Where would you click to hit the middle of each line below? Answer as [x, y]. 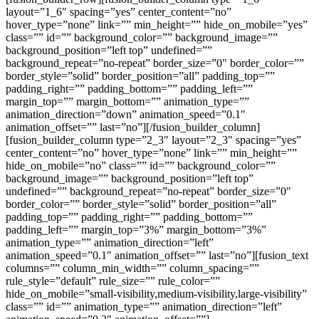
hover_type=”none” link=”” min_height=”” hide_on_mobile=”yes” [157, 25]
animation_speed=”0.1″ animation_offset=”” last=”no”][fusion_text [157, 256]
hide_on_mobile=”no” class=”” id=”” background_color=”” [141, 166]
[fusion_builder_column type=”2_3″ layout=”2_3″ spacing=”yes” [153, 140]
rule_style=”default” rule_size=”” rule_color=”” [113, 281]
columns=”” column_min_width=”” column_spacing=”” [132, 268]
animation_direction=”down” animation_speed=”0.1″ [126, 115]
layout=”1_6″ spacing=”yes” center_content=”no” [119, 12]
